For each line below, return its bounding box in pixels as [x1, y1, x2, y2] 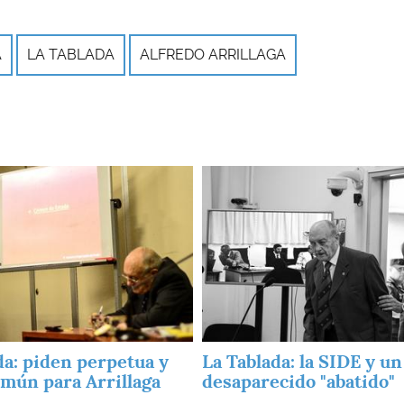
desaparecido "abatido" [202, 370, 399, 394]
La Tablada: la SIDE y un [202, 350, 402, 374]
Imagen [201, 165, 252, 183]
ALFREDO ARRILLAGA [140, 45, 286, 63]
